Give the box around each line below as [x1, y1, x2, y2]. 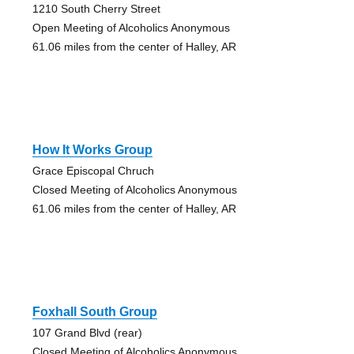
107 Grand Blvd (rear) [32, 326, 142, 340]
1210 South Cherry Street [32, 2, 160, 16]
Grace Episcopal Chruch [32, 164, 154, 178]
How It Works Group [32, 143, 153, 157]
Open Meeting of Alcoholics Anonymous [32, 21, 230, 35]
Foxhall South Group [32, 305, 157, 319]
